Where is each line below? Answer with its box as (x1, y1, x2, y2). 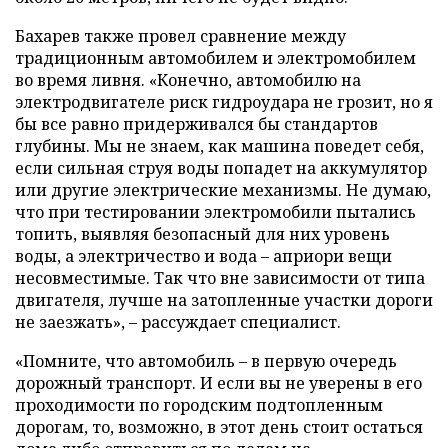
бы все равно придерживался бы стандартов (15, 112, 378, 135)
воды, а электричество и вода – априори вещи (15, 244, 392, 267)
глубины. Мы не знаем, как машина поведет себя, (15, 134, 424, 157)
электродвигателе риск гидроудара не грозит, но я (15, 90, 433, 113)
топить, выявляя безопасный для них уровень (15, 222, 390, 245)
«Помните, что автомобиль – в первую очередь (15, 349, 397, 372)
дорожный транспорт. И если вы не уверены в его (15, 371, 422, 394)
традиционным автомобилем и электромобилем (15, 46, 416, 69)
